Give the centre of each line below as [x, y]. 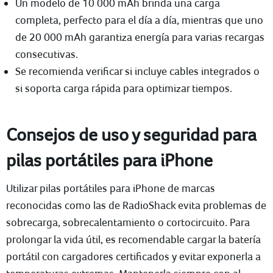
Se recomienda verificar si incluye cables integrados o [137, 71]
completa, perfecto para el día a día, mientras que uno [139, 20]
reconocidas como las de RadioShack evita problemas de [136, 205]
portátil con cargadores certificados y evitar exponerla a [133, 257]
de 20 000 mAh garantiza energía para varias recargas [140, 37]
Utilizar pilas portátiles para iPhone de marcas [111, 188]
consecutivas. [47, 54]
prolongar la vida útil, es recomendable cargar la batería [133, 239]
